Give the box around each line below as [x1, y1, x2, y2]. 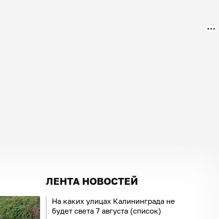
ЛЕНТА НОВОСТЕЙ [46, 175, 138, 187]
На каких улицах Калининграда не [52, 196, 175, 205]
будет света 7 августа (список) [52, 206, 161, 215]
